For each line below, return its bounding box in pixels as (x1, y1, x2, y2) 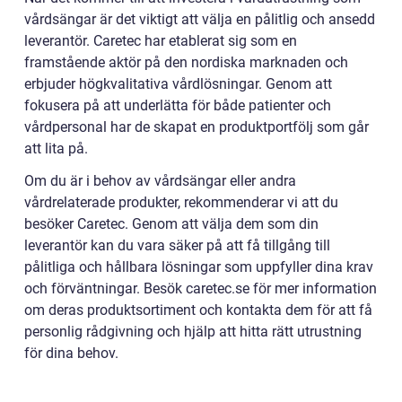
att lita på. (24, 139, 88, 157)
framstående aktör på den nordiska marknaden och (24, 53, 348, 71)
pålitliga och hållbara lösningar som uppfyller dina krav (24, 258, 373, 275)
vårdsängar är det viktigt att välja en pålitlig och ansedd (24, 10, 375, 28)
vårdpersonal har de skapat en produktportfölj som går (24, 118, 369, 135)
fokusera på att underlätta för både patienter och (24, 96, 331, 114)
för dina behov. (24, 344, 118, 362)
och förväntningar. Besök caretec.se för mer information (24, 279, 377, 297)
